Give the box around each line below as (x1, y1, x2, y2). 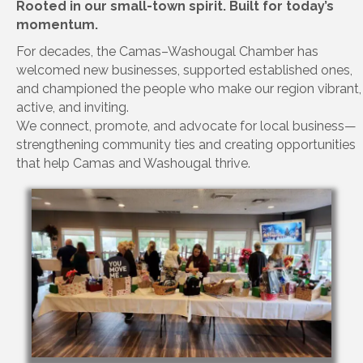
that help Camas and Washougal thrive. (16, 156, 250, 172)
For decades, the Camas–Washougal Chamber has (16, 44, 318, 60)
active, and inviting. (16, 100, 129, 116)
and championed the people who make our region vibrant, (16, 81, 361, 97)
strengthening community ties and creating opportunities (16, 137, 356, 153)
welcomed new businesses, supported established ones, (16, 62, 352, 79)
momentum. (16, 17, 98, 33)
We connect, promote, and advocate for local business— (16, 118, 357, 135)
